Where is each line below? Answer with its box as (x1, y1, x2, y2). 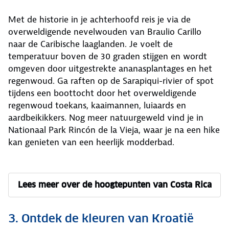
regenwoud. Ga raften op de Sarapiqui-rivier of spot (8, 75, 214, 86)
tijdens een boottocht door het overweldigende (8, 87, 196, 99)
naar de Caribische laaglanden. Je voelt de (8, 38, 173, 50)
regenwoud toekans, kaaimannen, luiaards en (8, 99, 186, 111)
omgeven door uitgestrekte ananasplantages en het (8, 62, 212, 74)
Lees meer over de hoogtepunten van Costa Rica (17, 179, 212, 190)
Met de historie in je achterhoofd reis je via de (8, 13, 191, 25)
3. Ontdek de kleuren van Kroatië (8, 211, 194, 225)
